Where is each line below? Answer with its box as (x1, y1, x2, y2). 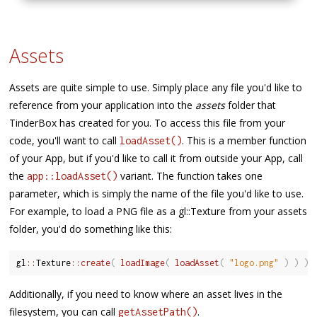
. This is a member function (182, 134, 307, 148)
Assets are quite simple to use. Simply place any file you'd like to (9, 81, 303, 95)
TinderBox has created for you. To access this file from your (9, 116, 286, 130)
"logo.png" (229, 257, 279, 268)
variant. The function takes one (117, 169, 263, 183)
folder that (225, 98, 277, 113)
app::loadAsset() (27, 170, 118, 183)
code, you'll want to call (9, 134, 120, 148)
